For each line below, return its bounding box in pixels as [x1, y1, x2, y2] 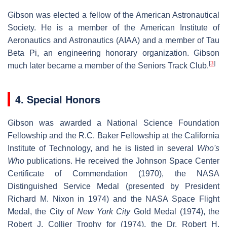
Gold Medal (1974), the [130, 207, 220, 216]
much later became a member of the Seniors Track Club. [8, 61, 209, 70]
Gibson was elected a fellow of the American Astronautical [8, 10, 219, 19]
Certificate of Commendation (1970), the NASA [8, 169, 219, 178]
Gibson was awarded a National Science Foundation [8, 118, 219, 127]
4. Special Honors [15, 91, 100, 106]
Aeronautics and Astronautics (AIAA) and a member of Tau [8, 35, 219, 45]
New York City [77, 207, 131, 216]
